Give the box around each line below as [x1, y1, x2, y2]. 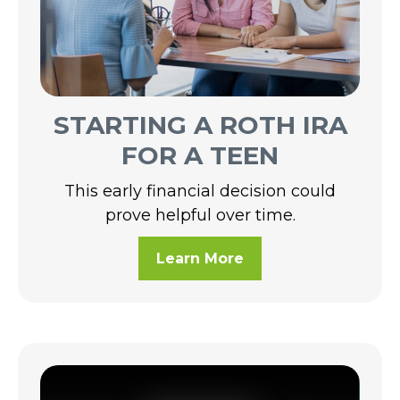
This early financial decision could [64, 180, 336, 201]
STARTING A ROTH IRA [53, 109, 347, 140]
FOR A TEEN [121, 139, 279, 171]
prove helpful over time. [104, 204, 296, 225]
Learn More [156, 249, 244, 267]
